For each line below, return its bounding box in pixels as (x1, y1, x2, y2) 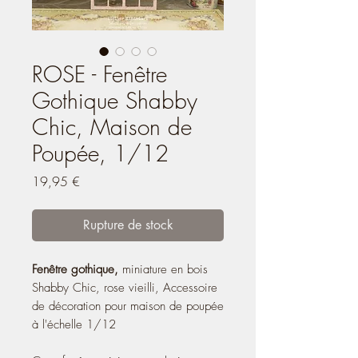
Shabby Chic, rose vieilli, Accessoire (32, 279, 217, 296)
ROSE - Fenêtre (32, 58, 167, 89)
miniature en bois (122, 261, 208, 277)
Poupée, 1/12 (32, 137, 169, 168)
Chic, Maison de (32, 111, 192, 141)
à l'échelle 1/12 (32, 316, 116, 332)
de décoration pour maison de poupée (32, 297, 224, 314)
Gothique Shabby (32, 85, 197, 115)
